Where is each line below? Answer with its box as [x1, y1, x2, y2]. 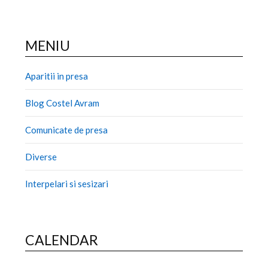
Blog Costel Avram [25, 97, 100, 108]
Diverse [25, 151, 57, 162]
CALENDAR [25, 231, 99, 248]
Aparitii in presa [25, 70, 89, 81]
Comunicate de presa [25, 124, 108, 135]
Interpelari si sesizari [25, 178, 109, 189]
